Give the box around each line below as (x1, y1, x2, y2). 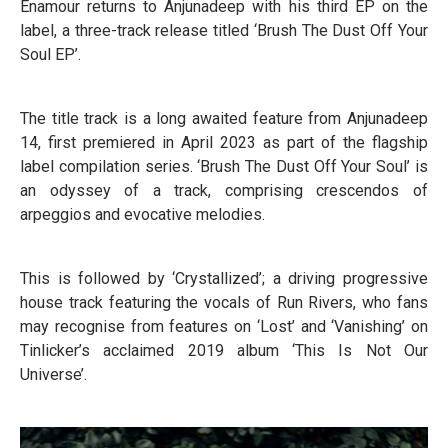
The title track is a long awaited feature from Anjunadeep (20, 109, 428, 128)
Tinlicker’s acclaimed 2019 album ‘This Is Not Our (20, 341, 428, 360)
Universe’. (20, 365, 87, 384)
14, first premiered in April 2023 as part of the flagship (20, 133, 428, 152)
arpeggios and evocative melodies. (20, 205, 265, 224)
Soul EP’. (20, 45, 81, 64)
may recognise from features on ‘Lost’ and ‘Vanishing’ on (20, 317, 428, 336)
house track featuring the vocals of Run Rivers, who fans (20, 293, 428, 312)
